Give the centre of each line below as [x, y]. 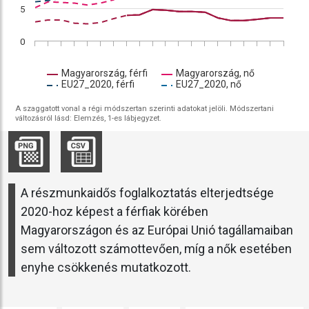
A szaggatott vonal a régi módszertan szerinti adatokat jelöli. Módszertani [144, 109]
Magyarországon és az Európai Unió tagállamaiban [157, 230]
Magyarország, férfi [104, 73]
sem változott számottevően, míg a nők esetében [156, 249]
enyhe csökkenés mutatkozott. [106, 268]
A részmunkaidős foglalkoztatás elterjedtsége [147, 193]
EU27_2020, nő [209, 84]
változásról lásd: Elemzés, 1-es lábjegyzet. [88, 119]
